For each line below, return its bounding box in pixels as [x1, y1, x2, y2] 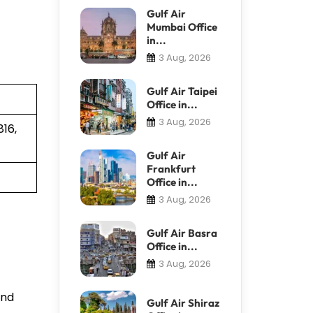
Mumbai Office [146, 20, 217, 34]
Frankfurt [146, 161, 196, 175]
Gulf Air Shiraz [146, 296, 219, 310]
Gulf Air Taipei [146, 84, 217, 98]
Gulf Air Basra [146, 226, 217, 240]
